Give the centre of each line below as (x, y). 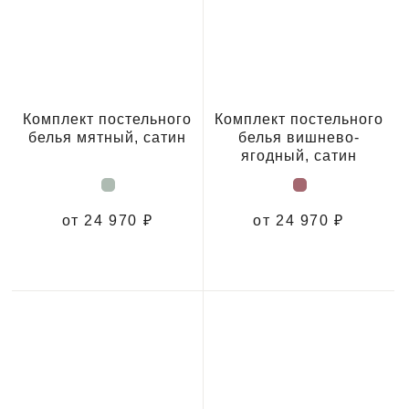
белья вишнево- (299, 137)
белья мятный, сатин (107, 137)
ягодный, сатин (299, 155)
